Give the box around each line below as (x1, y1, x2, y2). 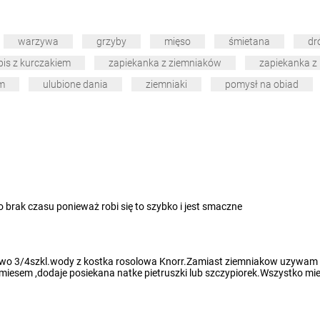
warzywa (18, 36, 59, 48)
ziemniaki (146, 79, 187, 91)
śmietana (229, 36, 270, 48)
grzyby (96, 36, 126, 48)
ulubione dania (43, 79, 108, 91)
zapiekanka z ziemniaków (109, 57, 221, 69)
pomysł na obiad (225, 79, 299, 91)
